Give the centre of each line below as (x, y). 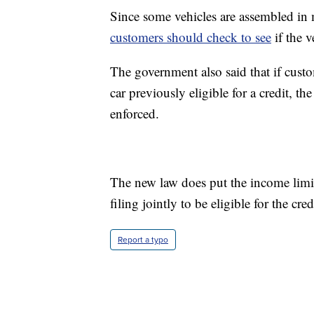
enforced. (135, 114)
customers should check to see (191, 37)
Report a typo (143, 240)
